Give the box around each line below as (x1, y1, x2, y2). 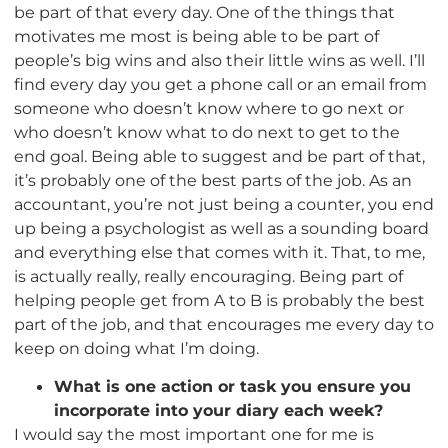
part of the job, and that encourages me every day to (14, 313, 434, 334)
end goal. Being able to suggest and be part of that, (14, 145, 425, 166)
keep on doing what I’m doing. (14, 337, 259, 358)
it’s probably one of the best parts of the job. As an (14, 169, 412, 190)
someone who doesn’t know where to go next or (14, 97, 404, 118)
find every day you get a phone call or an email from (14, 73, 427, 94)
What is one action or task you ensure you (54, 376, 411, 397)
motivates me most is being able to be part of (14, 25, 379, 46)
